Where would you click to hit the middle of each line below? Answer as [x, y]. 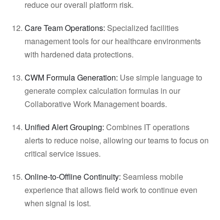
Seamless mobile [152, 177]
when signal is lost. [61, 203]
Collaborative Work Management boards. [99, 104]
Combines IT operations [147, 127]
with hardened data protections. [82, 54]
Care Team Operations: [65, 28]
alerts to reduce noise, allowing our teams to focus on [117, 140]
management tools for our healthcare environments [113, 41]
